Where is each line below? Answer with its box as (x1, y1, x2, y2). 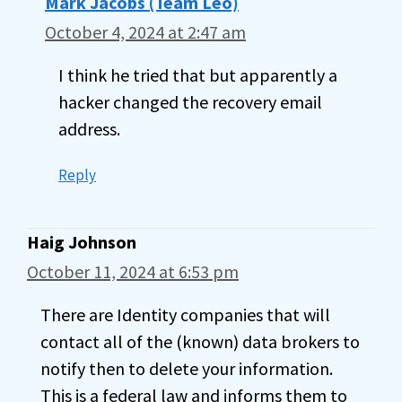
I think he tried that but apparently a (58, 64, 337, 86)
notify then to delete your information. (40, 357, 333, 380)
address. (58, 118, 120, 140)
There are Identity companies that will (40, 303, 330, 326)
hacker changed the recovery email (58, 91, 322, 113)
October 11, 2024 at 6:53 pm (27, 260, 239, 283)
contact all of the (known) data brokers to (40, 330, 360, 353)
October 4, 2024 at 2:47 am (45, 21, 246, 43)
